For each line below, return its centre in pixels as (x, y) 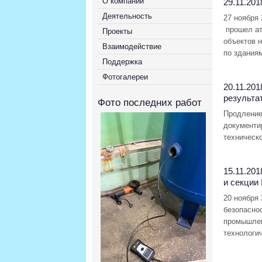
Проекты (117, 31)
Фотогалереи (125, 77)
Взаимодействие (132, 46)
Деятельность (127, 16)
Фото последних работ (150, 103)
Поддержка (122, 62)
